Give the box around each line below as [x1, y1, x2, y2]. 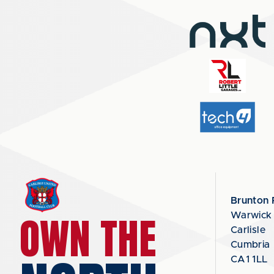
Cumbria [231, 240, 270, 250]
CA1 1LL [231, 254, 268, 264]
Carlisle [231, 225, 265, 235]
